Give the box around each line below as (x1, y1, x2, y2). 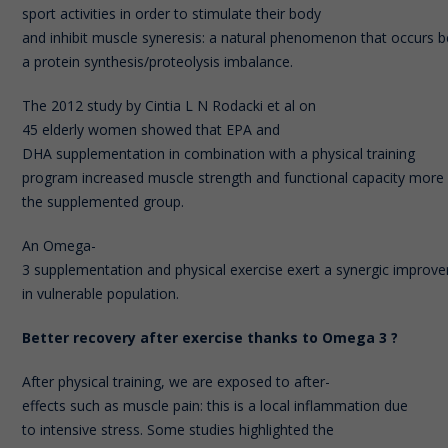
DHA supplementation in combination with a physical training (22, 143, 416, 163)
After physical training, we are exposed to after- (22, 371, 331, 391)
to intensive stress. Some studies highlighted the (22, 419, 335, 439)
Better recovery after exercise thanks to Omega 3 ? (22, 327, 407, 347)
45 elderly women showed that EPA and (22, 119, 281, 139)
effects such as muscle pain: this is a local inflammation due (22, 395, 409, 415)
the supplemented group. (22, 191, 197, 211)
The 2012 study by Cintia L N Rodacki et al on (22, 95, 317, 115)
